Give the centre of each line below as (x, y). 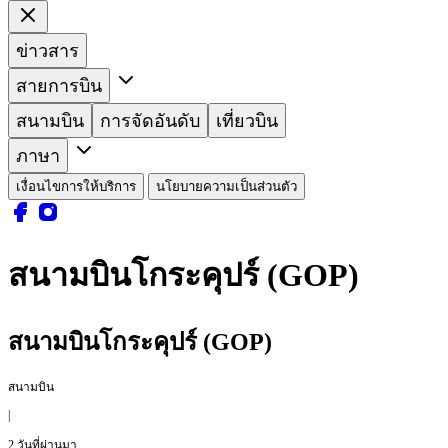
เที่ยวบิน (247, 120)
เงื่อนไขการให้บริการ (76, 186)
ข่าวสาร (47, 50)
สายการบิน (59, 85)
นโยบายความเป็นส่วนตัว (226, 186)
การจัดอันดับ (150, 120)
